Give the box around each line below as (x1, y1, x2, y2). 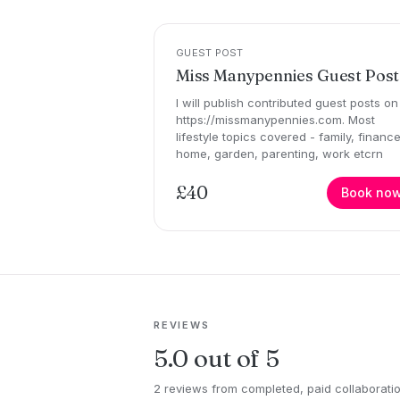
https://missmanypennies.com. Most (176, 112, 375, 127)
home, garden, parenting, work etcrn (176, 146, 383, 161)
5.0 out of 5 (154, 342, 279, 373)
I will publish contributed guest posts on (176, 95, 398, 110)
